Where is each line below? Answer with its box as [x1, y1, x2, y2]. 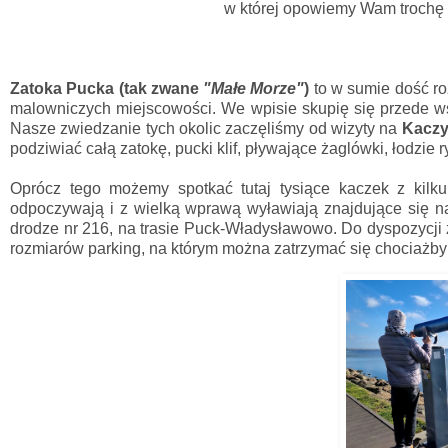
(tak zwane [118, 79, 204, 97]
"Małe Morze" [203, 79, 305, 97]
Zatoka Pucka [10, 79, 115, 97]
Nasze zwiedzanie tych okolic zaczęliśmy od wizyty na [10, 119, 402, 137]
